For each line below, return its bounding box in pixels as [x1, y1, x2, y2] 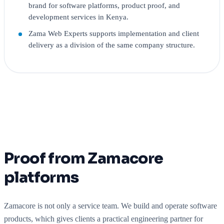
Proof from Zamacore [4, 149, 163, 168]
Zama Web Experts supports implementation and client [28, 29, 199, 38]
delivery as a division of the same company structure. [28, 40, 195, 49]
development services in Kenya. [28, 12, 128, 21]
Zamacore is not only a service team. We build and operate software [4, 201, 217, 210]
